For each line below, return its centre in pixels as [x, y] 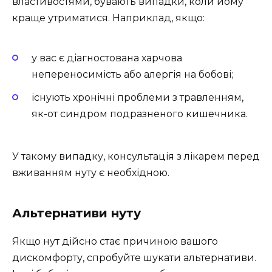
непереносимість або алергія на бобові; [132, 74]
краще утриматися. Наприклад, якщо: [108, 18]
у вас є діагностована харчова [107, 58]
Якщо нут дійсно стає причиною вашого [115, 242]
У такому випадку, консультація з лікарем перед [136, 157]
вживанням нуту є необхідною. [91, 173]
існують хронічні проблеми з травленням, [138, 97]
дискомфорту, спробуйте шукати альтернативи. [134, 258]
